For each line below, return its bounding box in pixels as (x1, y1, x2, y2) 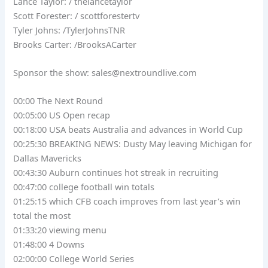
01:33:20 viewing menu (13, 224, 107, 236)
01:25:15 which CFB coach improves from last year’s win (13, 195, 241, 208)
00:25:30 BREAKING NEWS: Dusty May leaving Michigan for (13, 138, 252, 150)
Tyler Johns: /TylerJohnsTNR (13, 23, 126, 36)
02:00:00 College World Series (13, 252, 135, 265)
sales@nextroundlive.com (92, 66, 197, 78)
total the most (13, 209, 71, 222)
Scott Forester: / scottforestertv (13, 9, 140, 22)
